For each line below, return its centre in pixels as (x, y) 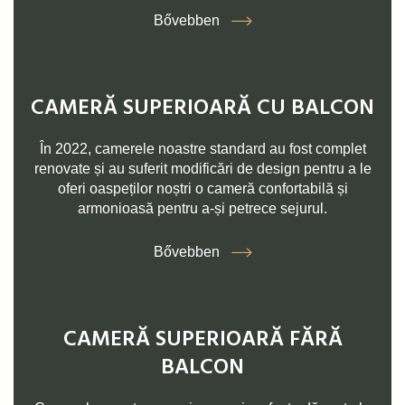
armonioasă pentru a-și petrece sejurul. (202, 209)
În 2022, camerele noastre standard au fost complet (202, 149)
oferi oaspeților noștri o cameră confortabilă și (202, 189)
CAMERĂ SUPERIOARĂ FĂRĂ (202, 340)
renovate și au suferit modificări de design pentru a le (202, 169)
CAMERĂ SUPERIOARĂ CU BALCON (202, 109)
